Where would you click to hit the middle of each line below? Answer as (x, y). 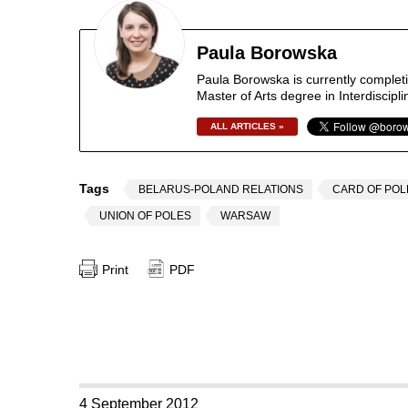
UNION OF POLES (145, 216)
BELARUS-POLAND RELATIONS (221, 189)
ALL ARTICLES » (247, 126)
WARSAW (245, 216)
